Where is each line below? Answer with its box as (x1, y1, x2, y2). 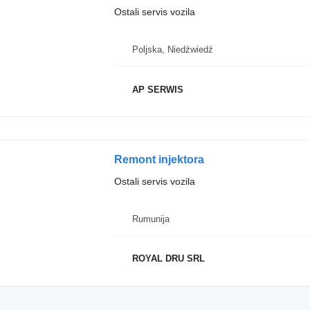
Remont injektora (113, 153, 204, 165)
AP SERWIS (131, 84, 183, 95)
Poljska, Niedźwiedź (131, 44, 213, 55)
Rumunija (131, 213, 170, 224)
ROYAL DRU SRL (131, 253, 205, 264)
